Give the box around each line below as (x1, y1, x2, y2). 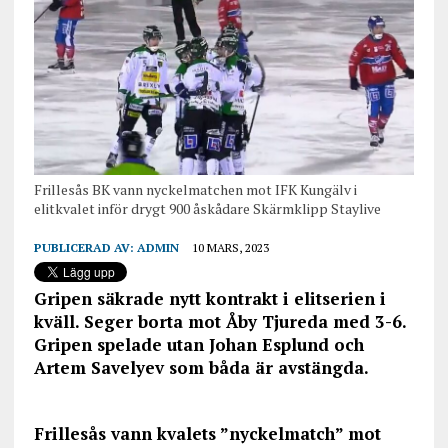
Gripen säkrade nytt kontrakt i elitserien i (33, 287, 386, 311)
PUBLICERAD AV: (33, 240, 137, 256)
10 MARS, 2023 (191, 240, 269, 256)
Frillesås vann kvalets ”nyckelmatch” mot (33, 422, 381, 446)
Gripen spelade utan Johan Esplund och (33, 333, 364, 357)
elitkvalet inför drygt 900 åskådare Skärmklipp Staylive (33, 199, 381, 219)
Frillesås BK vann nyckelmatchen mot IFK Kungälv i (33, 180, 357, 200)
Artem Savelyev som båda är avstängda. (33, 356, 369, 380)
